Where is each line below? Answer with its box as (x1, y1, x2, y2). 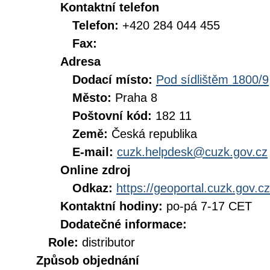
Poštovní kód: (72, 109, 155, 122)
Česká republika (111, 127, 197, 140)
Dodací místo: (72, 73, 156, 86)
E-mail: (72, 145, 117, 159)
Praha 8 (115, 91, 157, 104)
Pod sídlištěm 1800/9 (156, 73, 269, 86)
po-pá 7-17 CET (166, 199, 252, 213)
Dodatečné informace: (60, 218, 187, 231)
